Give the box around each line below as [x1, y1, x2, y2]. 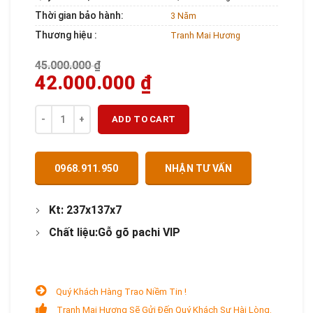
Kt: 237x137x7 [49, 203, 122, 217]
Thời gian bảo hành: [35, 9, 124, 21]
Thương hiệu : [35, 29, 97, 41]
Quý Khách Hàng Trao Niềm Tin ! [56, 286, 187, 297]
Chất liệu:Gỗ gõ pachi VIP [49, 225, 180, 239]
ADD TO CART [112, 113, 176, 124]
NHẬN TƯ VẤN [164, 162, 232, 174]
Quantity [35, 106, 74, 118]
